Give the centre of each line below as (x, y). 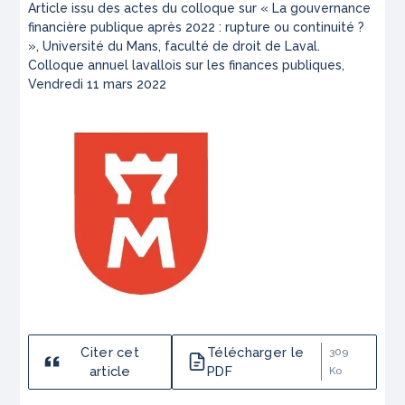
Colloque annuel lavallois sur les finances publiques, (187, 65)
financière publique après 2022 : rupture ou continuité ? (197, 27)
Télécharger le (256, 353)
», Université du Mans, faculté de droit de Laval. (174, 46)
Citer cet (110, 353)
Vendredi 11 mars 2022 (98, 84)
